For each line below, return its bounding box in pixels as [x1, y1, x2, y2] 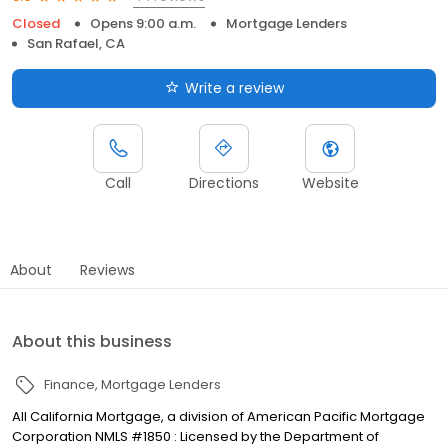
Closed [12, 13, 60, 33]
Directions [189, 172, 259, 193]
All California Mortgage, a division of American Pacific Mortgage [12, 406, 425, 426]
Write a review [184, 77, 284, 98]
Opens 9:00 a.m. [90, 13, 196, 33]
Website [301, 172, 359, 193]
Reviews [80, 259, 135, 280]
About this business [12, 329, 172, 353]
